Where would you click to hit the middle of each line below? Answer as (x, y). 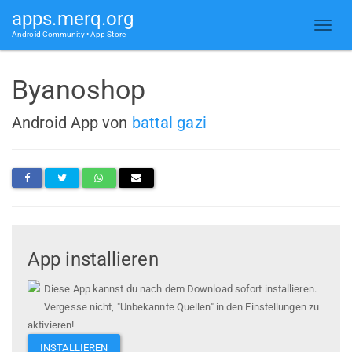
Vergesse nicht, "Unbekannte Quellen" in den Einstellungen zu (182, 307)
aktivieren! (51, 325)
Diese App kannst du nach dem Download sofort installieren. (180, 289)
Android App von (72, 122)
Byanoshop (79, 90)
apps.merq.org (73, 19)
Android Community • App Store (69, 34)
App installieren (93, 260)
